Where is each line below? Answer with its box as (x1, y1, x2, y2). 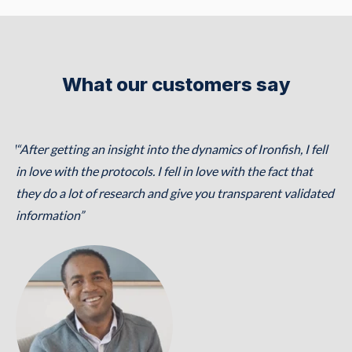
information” (16, 207, 84, 222)
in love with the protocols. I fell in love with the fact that (16, 163, 313, 178)
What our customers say (61, 72, 291, 96)
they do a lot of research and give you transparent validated (16, 185, 334, 200)
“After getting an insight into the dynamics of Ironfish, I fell (16, 141, 328, 156)
